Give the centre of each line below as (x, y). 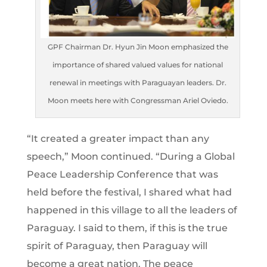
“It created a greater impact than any (118, 139)
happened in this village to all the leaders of (132, 210)
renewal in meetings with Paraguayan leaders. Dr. (138, 83)
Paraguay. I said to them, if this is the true (127, 228)
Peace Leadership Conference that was (122, 175)
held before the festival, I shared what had (129, 193)
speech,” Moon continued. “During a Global (131, 157)
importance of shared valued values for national (138, 65)
